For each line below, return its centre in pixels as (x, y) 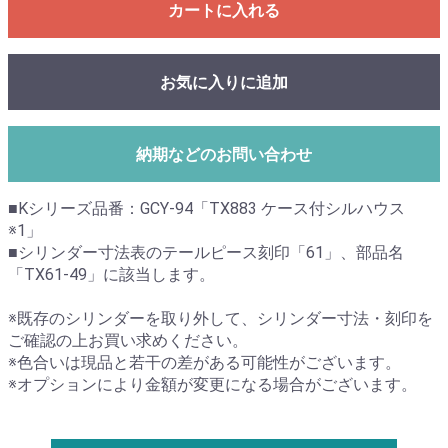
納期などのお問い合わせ (224, 155)
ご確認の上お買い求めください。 (128, 341)
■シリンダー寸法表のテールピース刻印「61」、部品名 (206, 253)
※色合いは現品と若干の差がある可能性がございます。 (204, 363)
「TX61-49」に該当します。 (111, 275)
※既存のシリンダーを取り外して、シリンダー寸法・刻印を (220, 319)
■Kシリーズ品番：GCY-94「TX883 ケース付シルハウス (206, 209)
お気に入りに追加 (224, 83)
